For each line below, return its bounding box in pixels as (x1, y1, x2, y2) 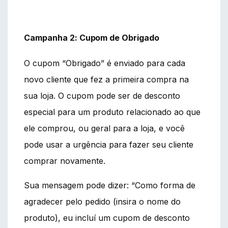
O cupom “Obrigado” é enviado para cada (24, 58, 185, 68)
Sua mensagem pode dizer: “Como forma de (24, 180, 195, 190)
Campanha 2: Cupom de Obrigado (24, 32, 159, 43)
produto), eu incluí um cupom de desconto (24, 212, 190, 223)
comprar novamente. (24, 155, 105, 166)
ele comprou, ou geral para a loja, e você (24, 123, 185, 133)
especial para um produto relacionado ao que (24, 106, 201, 117)
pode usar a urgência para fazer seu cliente (24, 139, 193, 150)
